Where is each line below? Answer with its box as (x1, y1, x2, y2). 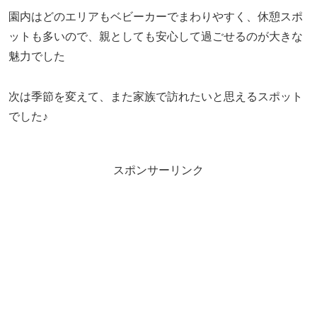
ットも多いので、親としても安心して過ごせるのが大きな (8, 30, 303, 43)
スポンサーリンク (113, 164, 204, 177)
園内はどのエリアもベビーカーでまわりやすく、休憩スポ (8, 11, 303, 23)
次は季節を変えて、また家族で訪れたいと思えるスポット (8, 91, 303, 103)
